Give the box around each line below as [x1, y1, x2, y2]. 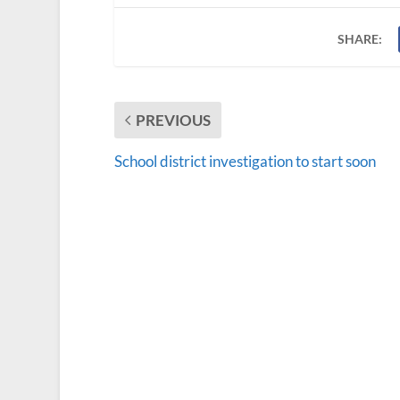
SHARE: [337, 30, 383, 46]
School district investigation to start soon [113, 151, 376, 171]
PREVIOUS [135, 110, 211, 129]
